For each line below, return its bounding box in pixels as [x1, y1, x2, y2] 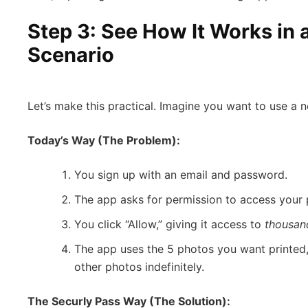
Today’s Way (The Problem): [27, 133, 180, 147]
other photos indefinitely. [74, 259, 204, 274]
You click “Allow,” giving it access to [74, 217, 265, 231]
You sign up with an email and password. [74, 167, 287, 181]
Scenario [27, 43, 114, 67]
